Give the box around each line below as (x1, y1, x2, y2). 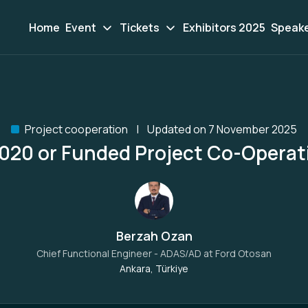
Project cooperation (25, 122, 128, 137)
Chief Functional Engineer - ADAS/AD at (36, 247, 215, 260)
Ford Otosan (215, 247, 272, 260)
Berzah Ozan (115, 228, 192, 244)
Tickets (119, 20, 159, 35)
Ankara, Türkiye (120, 262, 188, 275)
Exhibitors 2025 (182, 20, 265, 35)
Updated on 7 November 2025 (147, 122, 297, 137)
